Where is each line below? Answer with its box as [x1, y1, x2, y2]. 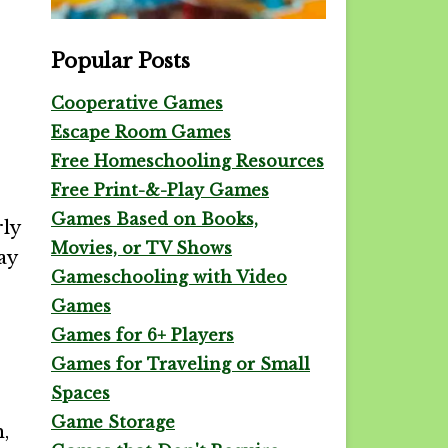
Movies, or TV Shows [51, 238, 232, 258]
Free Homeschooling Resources [51, 151, 324, 171]
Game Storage [51, 412, 175, 432]
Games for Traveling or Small [51, 354, 310, 374]
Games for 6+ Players [51, 325, 234, 345]
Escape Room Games [51, 122, 231, 142]
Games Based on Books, [51, 209, 258, 229]
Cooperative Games [51, 93, 223, 113]
